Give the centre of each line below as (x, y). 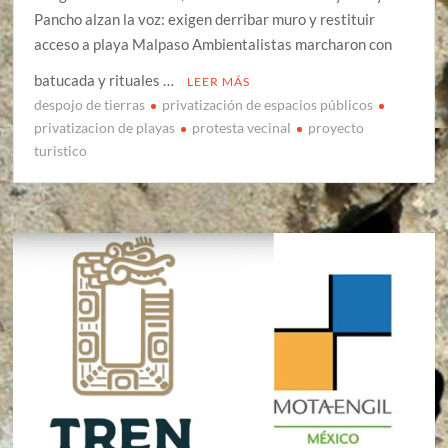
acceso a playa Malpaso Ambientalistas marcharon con (213, 43)
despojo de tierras (90, 104)
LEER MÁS (219, 81)
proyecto (336, 127)
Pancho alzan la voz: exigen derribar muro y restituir (205, 18)
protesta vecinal (242, 127)
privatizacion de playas (105, 127)
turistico (61, 150)
